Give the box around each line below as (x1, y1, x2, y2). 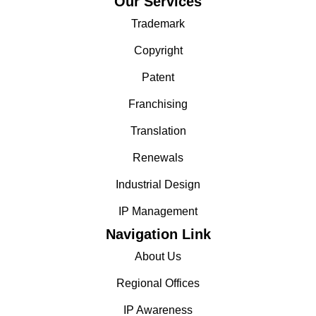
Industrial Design (116, 178, 200, 191)
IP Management (119, 205, 197, 218)
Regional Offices (116, 277, 200, 290)
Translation (130, 125, 186, 138)
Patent (142, 71, 174, 84)
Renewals (133, 152, 183, 164)
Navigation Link (105, 226, 211, 243)
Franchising (128, 98, 188, 111)
